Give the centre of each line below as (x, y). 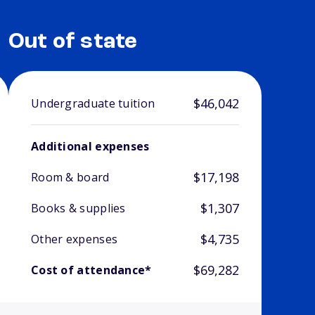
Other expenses (74, 239)
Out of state (73, 43)
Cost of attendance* (91, 270)
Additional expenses (90, 147)
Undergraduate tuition (93, 104)
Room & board (70, 178)
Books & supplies (78, 208)
